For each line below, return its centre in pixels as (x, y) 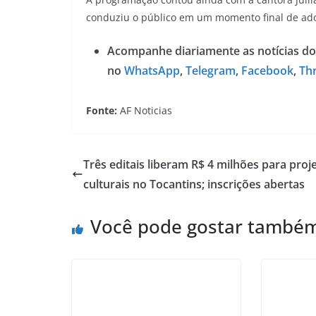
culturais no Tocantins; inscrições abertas (194, 184)
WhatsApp (152, 71)
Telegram (209, 71)
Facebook (266, 71)
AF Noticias (146, 110)
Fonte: (103, 110)
